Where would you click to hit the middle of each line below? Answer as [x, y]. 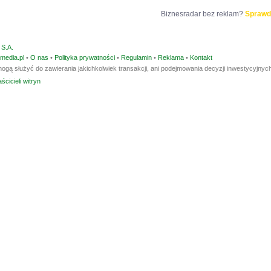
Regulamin [136, 57]
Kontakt [201, 57]
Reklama [171, 57]
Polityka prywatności [85, 57]
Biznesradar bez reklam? [203, 14]
